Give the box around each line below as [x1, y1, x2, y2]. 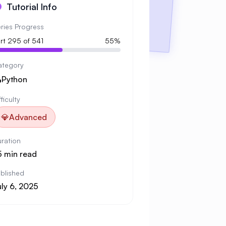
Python [2, 74, 27, 84]
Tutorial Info [7, 1, 57, 12]
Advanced [9, 112, 47, 122]
